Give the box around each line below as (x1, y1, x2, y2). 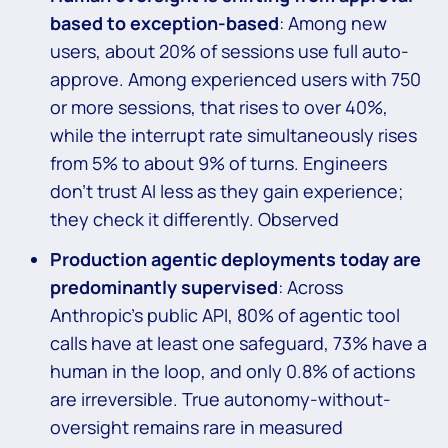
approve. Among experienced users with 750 (50, 67, 421, 92)
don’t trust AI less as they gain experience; (50, 179, 404, 204)
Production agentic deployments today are (50, 247, 421, 272)
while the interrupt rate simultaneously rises (50, 123, 417, 148)
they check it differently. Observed (50, 207, 339, 232)
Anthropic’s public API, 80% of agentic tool (50, 303, 400, 328)
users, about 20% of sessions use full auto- (50, 39, 409, 64)
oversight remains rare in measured (50, 415, 343, 440)
